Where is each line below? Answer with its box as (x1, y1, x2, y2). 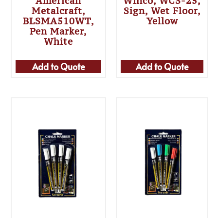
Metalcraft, (31, 4, 86, 17)
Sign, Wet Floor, (123, 4, 201, 17)
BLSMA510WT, (22, 15, 94, 27)
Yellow (146, 15, 178, 27)
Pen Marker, (30, 25, 88, 37)
